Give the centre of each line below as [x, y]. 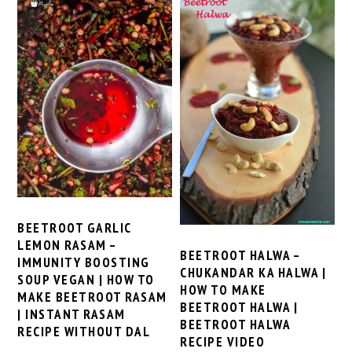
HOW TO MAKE [223, 290]
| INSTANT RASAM [71, 314]
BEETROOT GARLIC [74, 227]
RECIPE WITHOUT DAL [84, 331]
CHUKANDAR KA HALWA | [253, 272]
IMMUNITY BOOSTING [84, 262]
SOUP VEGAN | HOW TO [86, 279]
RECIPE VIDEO [223, 341]
